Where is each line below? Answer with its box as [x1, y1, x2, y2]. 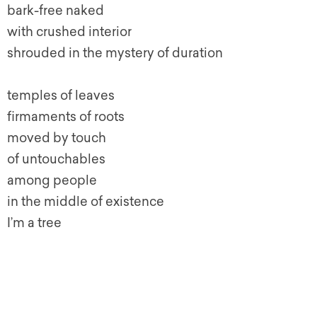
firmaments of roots [7, 109, 125, 125]
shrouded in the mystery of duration [7, 45, 223, 62]
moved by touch [7, 130, 106, 146]
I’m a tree [7, 215, 62, 231]
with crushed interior [7, 24, 132, 40]
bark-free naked [7, 3, 104, 19]
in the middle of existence [7, 194, 164, 210]
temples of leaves [7, 88, 115, 104]
